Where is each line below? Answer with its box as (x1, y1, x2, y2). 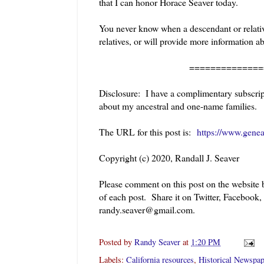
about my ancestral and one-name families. (99, 99, 257, 112)
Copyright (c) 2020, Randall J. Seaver (99, 151, 239, 164)
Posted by (99, 236, 134, 247)
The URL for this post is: (99, 125, 197, 138)
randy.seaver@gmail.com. (99, 203, 195, 216)
